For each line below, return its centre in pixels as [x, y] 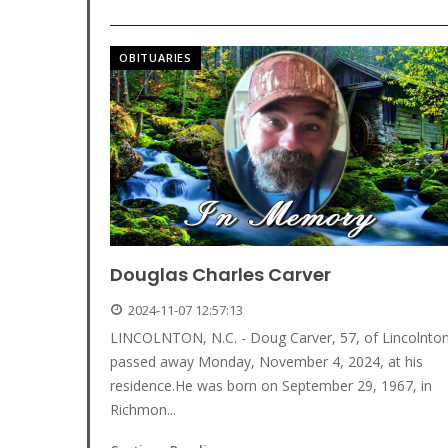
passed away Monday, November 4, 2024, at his [266, 362]
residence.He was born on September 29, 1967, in [271, 386]
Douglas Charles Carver [220, 275]
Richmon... [143, 410]
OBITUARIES [155, 58]
